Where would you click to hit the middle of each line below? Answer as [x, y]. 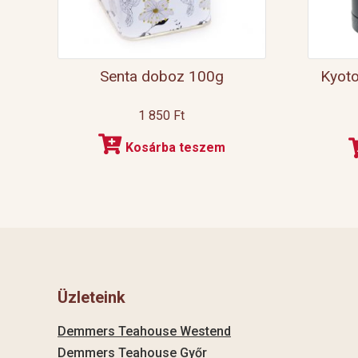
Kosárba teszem [175, 148]
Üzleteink [91, 297]
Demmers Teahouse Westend [144, 331]
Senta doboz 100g [161, 77]
